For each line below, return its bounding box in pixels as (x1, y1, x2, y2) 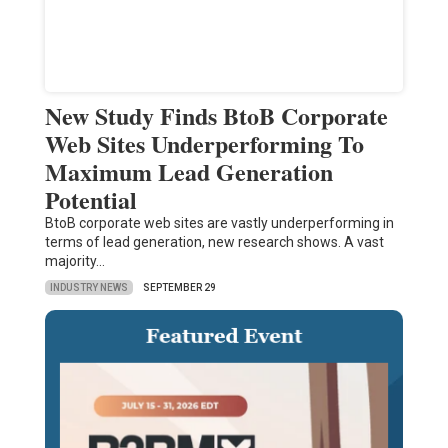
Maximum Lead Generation (44, 154, 333, 190)
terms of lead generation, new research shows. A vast (44, 234, 384, 251)
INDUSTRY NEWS (49, 281, 128, 293)
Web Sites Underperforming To (44, 126, 364, 162)
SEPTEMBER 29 (142, 282, 216, 294)
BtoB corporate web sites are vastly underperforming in (44, 215, 394, 232)
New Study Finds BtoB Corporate (44, 98, 388, 134)
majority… (44, 253, 105, 270)
